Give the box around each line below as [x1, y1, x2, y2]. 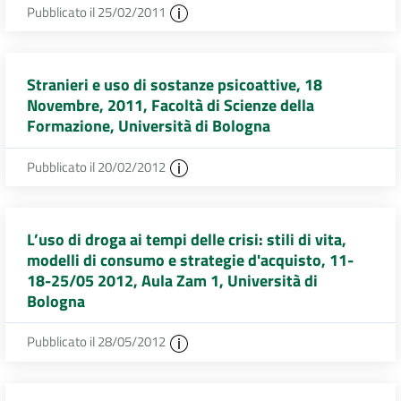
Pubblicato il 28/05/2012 [27, 331, 168, 353]
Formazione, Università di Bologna [27, 114, 270, 138]
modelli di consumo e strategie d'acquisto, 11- [27, 247, 354, 272]
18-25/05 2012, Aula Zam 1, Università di [27, 268, 318, 293]
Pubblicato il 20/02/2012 [27, 156, 168, 177]
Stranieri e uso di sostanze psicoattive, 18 [27, 73, 322, 97]
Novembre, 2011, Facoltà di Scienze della [27, 93, 314, 117]
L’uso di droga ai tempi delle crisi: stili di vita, [27, 226, 346, 252]
